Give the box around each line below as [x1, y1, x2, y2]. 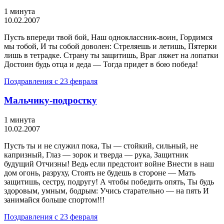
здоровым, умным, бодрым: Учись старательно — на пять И [4, 186, 209, 195]
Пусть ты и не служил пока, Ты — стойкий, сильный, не [4, 141, 198, 150]
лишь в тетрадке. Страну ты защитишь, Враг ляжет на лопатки [4, 50, 218, 59]
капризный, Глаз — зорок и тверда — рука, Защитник [4, 150, 188, 159]
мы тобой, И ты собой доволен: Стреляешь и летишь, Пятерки [4, 41, 217, 50]
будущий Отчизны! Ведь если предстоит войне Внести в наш [4, 159, 214, 168]
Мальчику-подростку [4, 95, 97, 106]
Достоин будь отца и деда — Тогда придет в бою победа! [4, 59, 198, 68]
